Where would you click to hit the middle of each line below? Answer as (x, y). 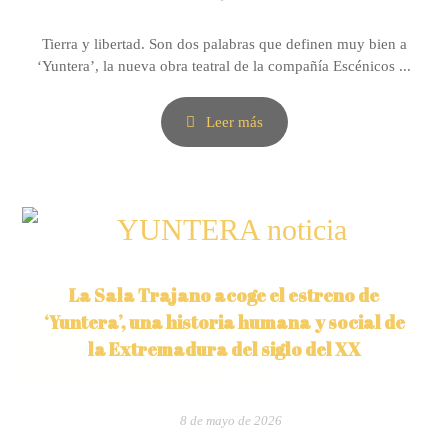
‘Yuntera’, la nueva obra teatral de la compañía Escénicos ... (224, 66)
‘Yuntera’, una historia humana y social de (224, 322)
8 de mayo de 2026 (231, 421)
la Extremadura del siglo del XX (224, 349)
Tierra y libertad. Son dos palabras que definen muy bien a (224, 44)
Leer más (234, 122)
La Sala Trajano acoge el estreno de (224, 295)
